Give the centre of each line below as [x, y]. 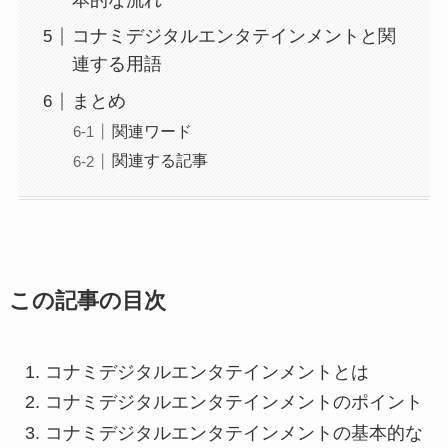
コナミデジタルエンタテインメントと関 [233, 36]
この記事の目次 [87, 300]
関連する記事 [159, 160]
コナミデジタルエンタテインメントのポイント [233, 402]
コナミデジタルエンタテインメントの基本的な [233, 432]
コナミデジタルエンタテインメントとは [206, 371]
